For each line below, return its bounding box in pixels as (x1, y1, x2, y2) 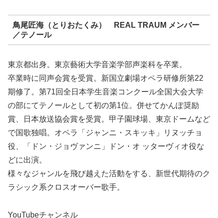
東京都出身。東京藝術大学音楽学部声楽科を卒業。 (8, 60, 187, 69)
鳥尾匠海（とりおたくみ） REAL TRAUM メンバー (12, 20, 200, 29)
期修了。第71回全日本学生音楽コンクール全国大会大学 (8, 88, 203, 96)
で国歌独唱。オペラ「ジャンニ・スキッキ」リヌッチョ (8, 128, 202, 137)
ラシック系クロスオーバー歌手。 (8, 183, 125, 192)
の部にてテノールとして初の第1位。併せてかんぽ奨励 (8, 101, 199, 110)
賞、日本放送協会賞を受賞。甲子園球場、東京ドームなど (8, 115, 210, 124)
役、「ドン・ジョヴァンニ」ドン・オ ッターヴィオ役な (8, 142, 204, 151)
